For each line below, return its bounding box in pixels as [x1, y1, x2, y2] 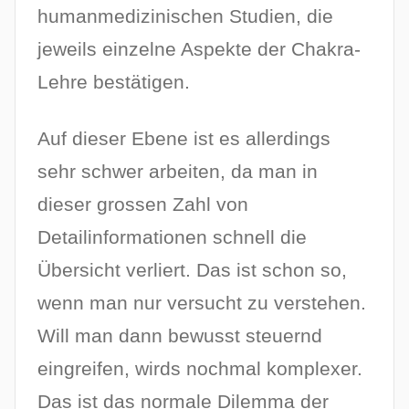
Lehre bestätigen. [37, 70, 190, 92]
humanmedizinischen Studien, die [37, 5, 333, 26]
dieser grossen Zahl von [37, 194, 248, 215]
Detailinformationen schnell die [37, 226, 307, 248]
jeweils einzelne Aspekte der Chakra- [37, 37, 361, 59]
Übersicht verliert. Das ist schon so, [37, 259, 347, 281]
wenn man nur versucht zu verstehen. [37, 292, 366, 314]
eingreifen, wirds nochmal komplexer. [37, 358, 362, 380]
